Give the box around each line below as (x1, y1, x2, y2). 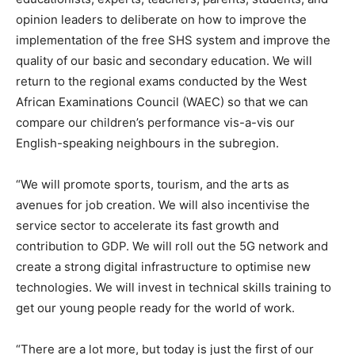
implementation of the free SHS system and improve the (16, 32, 330, 48)
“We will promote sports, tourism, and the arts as (16, 177, 289, 192)
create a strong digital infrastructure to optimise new (16, 259, 311, 274)
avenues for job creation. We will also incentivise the (16, 197, 310, 212)
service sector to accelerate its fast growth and (16, 218, 279, 233)
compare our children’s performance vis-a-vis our (16, 115, 295, 130)
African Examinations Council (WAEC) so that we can (16, 94, 308, 109)
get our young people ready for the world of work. (16, 300, 295, 315)
